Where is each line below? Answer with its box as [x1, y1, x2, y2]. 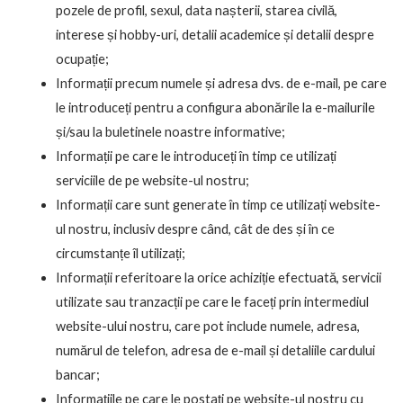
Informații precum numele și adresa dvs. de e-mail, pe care [55, 75, 387, 91]
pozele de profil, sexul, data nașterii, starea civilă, [55, 2, 337, 18]
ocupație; [55, 50, 109, 67]
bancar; [55, 366, 100, 382]
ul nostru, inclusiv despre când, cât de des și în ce [55, 220, 335, 237]
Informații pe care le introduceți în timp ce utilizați [55, 148, 336, 164]
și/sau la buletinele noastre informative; [55, 123, 285, 139]
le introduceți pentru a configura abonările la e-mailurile [55, 99, 375, 115]
